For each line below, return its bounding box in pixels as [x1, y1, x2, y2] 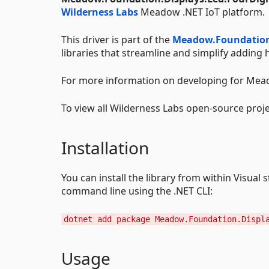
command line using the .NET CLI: [61, 184, 213, 198]
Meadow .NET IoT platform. [138, 5, 265, 19]
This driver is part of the [61, 33, 172, 46]
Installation [61, 136, 149, 159]
